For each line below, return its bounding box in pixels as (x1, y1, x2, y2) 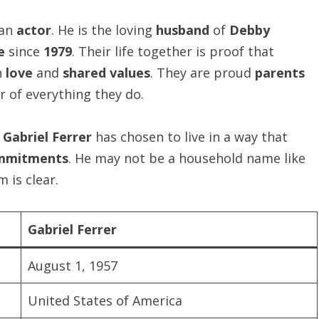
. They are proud (150, 64, 255, 81)
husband (156, 21, 209, 38)
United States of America (28, 292, 182, 309)
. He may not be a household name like (68, 150, 305, 167)
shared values (63, 64, 150, 81)
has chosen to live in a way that (92, 128, 288, 145)
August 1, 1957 (28, 257, 117, 274)
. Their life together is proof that (72, 43, 274, 60)
